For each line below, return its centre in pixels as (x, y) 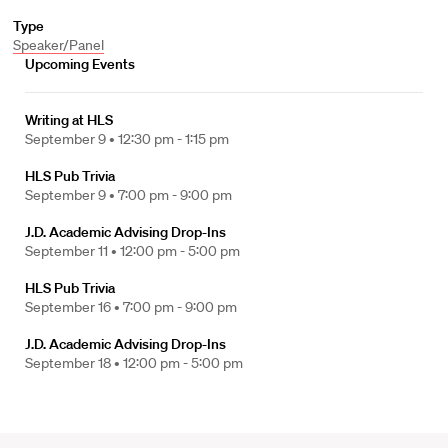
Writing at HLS (69, 120)
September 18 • (74, 363)
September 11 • (72, 251)
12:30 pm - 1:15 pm (173, 139)
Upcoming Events (80, 64)
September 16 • (74, 307)
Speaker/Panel (58, 45)
